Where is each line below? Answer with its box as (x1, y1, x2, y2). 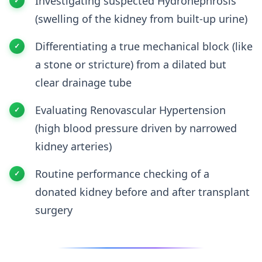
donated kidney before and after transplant (35, 185, 250, 199)
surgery (35, 203, 73, 217)
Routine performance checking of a (35, 167, 209, 181)
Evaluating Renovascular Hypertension (35, 103, 226, 117)
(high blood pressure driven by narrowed (35, 121, 237, 135)
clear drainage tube (35, 75, 132, 89)
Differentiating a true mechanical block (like (35, 39, 253, 53)
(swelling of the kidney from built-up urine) (35, 12, 247, 26)
